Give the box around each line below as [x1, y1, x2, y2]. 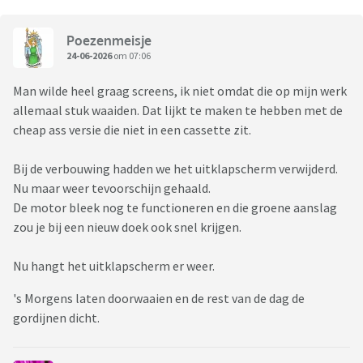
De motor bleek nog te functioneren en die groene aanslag [13, 199, 337, 216]
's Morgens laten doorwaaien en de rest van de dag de [13, 290, 305, 307]
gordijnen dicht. [13, 310, 100, 327]
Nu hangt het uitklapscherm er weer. [13, 258, 215, 275]
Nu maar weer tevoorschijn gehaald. [13, 180, 213, 197]
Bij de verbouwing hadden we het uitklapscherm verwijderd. [13, 160, 338, 177]
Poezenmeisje [66, 32, 152, 49]
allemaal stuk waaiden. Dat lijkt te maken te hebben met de [13, 102, 343, 119]
